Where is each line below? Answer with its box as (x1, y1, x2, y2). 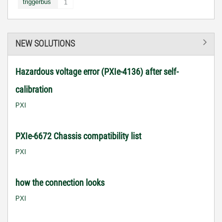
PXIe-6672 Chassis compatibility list (15, 130, 141, 141)
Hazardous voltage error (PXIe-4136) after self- (15, 66, 178, 77)
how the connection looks (15, 177, 105, 188)
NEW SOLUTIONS (15, 38, 75, 49)
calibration (15, 84, 53, 95)
